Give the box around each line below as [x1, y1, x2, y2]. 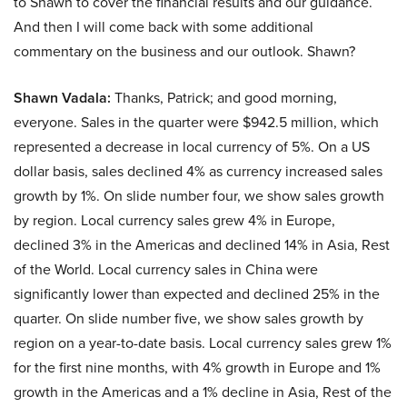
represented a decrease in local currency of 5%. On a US [14, 136, 370, 156]
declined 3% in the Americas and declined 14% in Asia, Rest [14, 234, 390, 254]
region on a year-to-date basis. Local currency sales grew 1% [14, 333, 392, 352]
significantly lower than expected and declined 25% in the [14, 283, 380, 303]
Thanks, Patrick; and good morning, [111, 87, 337, 107]
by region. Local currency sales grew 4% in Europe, [14, 210, 335, 230]
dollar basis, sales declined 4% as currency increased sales [14, 161, 382, 181]
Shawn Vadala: [14, 87, 111, 108]
